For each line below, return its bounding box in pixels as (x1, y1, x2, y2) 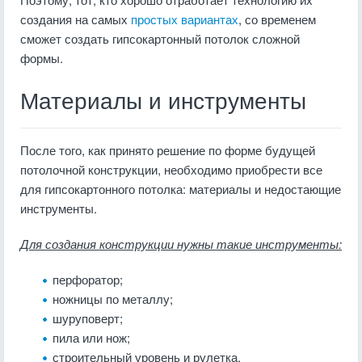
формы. (20, 49, 63, 66)
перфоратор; (53, 271, 123, 288)
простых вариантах (131, 11, 238, 27)
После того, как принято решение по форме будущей (20, 141, 315, 158)
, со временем (238, 11, 316, 27)
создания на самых (20, 11, 131, 27)
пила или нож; (53, 329, 130, 346)
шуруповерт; (53, 309, 123, 326)
